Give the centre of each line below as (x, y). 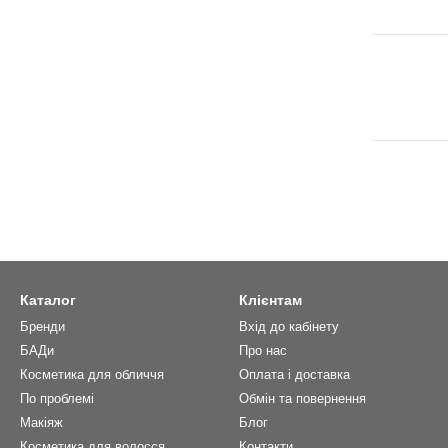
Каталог (48, 300)
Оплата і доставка (294, 374)
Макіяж (41, 422)
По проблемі (57, 398)
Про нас (263, 350)
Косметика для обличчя (92, 374)
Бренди (42, 326)
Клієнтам (270, 300)
